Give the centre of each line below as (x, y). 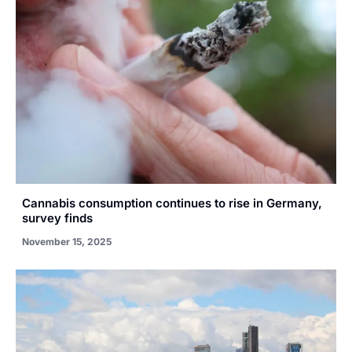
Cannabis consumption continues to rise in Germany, (172, 203)
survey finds (57, 218)
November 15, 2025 (67, 241)
